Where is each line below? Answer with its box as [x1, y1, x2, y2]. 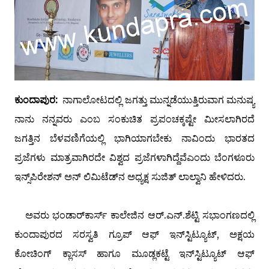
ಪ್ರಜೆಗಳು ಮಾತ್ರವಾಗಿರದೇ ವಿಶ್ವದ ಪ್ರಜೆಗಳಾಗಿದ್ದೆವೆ [14, 151, 187, 163]
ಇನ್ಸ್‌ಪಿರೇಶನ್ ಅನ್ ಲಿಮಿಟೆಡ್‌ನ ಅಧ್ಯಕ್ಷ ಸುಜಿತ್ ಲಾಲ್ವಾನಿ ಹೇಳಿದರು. [14, 170, 246, 183]
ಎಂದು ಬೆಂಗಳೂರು [186, 151, 255, 163]
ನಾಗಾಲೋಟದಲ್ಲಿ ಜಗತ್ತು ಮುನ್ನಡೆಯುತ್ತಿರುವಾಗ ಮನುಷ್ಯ [58, 93, 255, 106]
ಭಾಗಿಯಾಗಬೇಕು [114, 131, 172, 144]
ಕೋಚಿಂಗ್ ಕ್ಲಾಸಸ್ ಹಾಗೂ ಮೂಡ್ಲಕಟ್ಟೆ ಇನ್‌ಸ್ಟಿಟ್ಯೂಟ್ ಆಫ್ [14, 247, 255, 259]
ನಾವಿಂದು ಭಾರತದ [181, 131, 255, 144]
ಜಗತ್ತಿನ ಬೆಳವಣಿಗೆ [14, 131, 85, 144]
